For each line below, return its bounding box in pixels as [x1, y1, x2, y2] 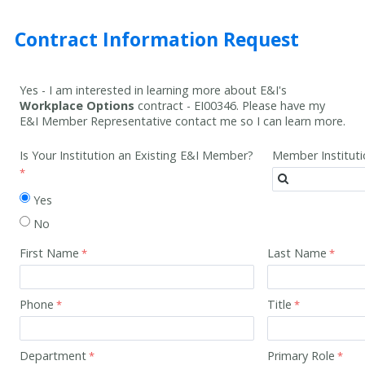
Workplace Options [20, 97, 134, 113]
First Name [20, 245, 79, 262]
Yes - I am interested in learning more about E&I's [20, 81, 287, 98]
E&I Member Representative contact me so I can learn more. [20, 112, 345, 129]
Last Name [267, 245, 327, 262]
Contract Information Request [15, 26, 299, 53]
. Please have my [236, 97, 325, 113]
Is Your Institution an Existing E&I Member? [20, 147, 253, 164]
